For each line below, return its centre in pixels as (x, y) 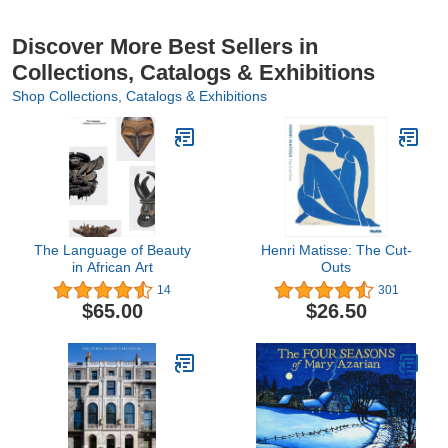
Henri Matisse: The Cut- (336, 250)
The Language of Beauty (112, 250)
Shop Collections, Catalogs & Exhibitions (139, 96)
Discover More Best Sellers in (165, 47)
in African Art (112, 267)
